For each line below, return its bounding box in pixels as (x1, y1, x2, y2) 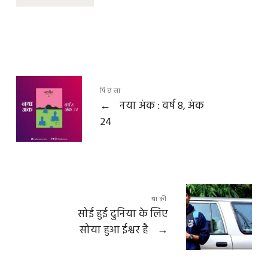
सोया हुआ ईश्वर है (80, 221, 151, 239)
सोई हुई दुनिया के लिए (78, 205, 169, 223)
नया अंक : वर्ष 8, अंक (117, 97, 204, 115)
